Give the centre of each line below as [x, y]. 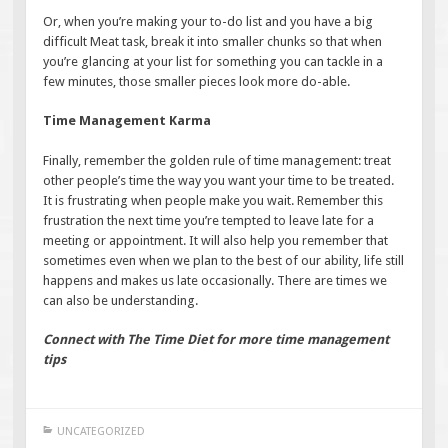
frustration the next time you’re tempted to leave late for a [209, 220]
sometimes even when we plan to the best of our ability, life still [224, 260]
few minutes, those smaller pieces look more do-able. [197, 81]
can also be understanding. [121, 300]
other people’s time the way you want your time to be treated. [219, 180]
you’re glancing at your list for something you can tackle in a [213, 61]
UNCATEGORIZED [100, 432]
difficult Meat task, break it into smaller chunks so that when [213, 41]
